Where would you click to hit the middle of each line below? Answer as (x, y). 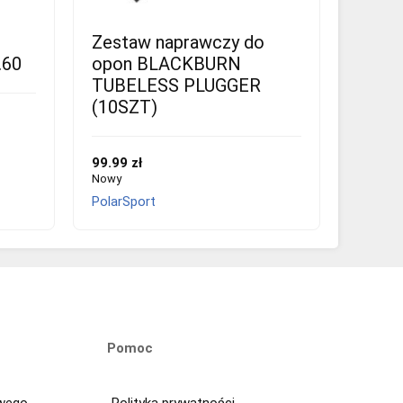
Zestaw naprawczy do (178, 42)
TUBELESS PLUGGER (176, 85)
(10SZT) (125, 107)
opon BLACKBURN (166, 63)
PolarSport (124, 201)
